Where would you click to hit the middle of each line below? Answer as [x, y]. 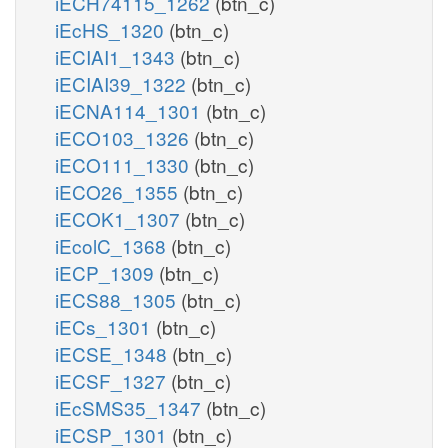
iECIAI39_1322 [123, 83]
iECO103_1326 [124, 137]
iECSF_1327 [113, 380]
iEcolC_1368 [113, 245]
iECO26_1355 [119, 191]
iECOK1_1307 [120, 218]
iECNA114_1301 [130, 110]
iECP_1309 [107, 272]
